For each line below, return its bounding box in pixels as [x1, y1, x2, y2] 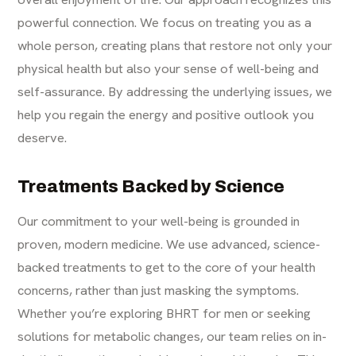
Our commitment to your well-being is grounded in [17, 212, 300, 230]
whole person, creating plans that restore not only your [17, 37, 333, 55]
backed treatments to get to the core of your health [17, 258, 316, 277]
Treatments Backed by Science [17, 177, 285, 197]
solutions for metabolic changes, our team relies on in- [17, 327, 327, 346]
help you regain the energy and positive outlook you [17, 106, 315, 124]
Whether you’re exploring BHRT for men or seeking [17, 304, 311, 323]
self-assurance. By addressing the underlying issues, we [17, 83, 333, 101]
